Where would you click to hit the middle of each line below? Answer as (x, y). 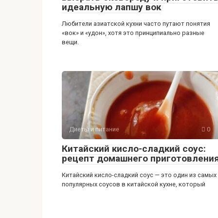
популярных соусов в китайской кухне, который (134, 184)
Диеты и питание (94, 129)
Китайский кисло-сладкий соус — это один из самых (139, 175)
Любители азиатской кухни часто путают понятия (136, 24)
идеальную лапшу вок (111, 7)
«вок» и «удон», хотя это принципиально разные (133, 33)
